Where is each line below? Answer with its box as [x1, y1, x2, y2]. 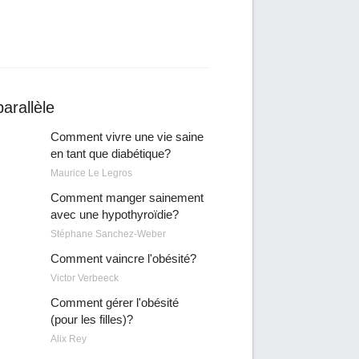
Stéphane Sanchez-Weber [50, 228, 166, 240]
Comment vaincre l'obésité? [50, 252, 196, 265]
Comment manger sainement [50, 191, 204, 204]
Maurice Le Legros [50, 167, 132, 179]
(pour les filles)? [50, 313, 133, 326]
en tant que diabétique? [50, 147, 171, 160]
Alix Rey [50, 333, 87, 345]
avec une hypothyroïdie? [50, 208, 179, 221]
